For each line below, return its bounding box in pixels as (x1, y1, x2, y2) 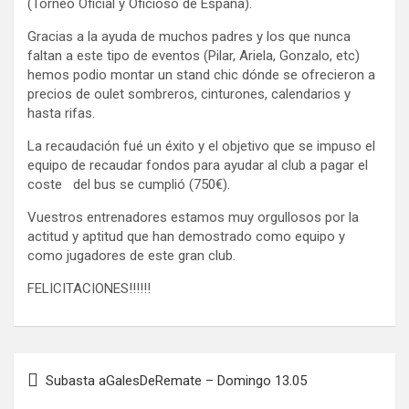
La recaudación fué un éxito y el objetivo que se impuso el (27, 137, 375, 154)
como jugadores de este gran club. (27, 246, 236, 264)
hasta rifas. (27, 104, 95, 121)
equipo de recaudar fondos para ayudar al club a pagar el (27, 156, 368, 173)
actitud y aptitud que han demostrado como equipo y (27, 227, 345, 245)
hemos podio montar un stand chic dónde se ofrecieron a (27, 66, 375, 83)
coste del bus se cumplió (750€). (27, 175, 230, 193)
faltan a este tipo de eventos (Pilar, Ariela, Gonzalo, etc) (27, 47, 360, 64)
